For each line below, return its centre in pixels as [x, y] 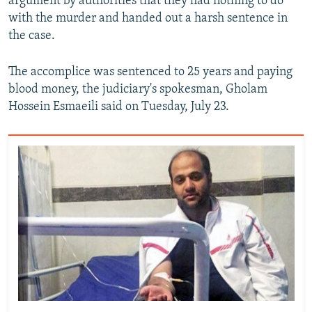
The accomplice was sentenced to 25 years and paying [150, 72]
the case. [32, 36]
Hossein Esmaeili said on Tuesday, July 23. [119, 107]
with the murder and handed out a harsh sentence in [148, 19]
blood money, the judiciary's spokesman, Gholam [138, 90]
